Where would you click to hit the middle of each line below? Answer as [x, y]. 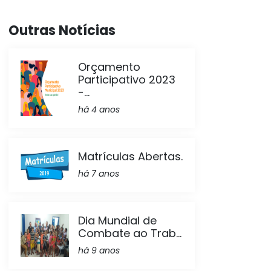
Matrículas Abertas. [130, 156]
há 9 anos [99, 250]
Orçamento [109, 67]
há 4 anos [99, 109]
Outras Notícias [62, 31]
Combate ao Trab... [130, 233]
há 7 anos [99, 174]
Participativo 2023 [127, 80]
